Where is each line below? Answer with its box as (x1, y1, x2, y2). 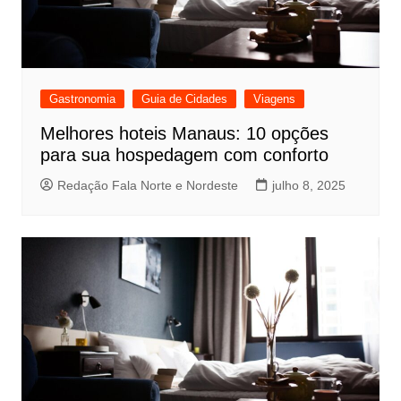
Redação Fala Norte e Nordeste (56, 177, 238, 192)
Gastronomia (48, 91, 115, 106)
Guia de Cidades (141, 91, 227, 106)
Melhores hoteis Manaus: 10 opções (39, 123, 328, 143)
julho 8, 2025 (271, 177, 346, 192)
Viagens (252, 91, 295, 106)
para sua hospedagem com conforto (39, 144, 328, 165)
